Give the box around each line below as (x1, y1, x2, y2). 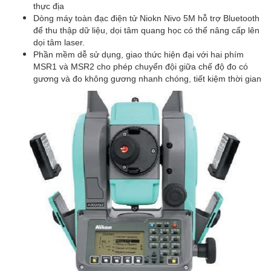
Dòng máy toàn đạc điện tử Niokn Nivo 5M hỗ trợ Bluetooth (33, 13, 260, 23)
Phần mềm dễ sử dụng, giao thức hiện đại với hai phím (33, 49, 244, 59)
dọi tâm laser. (33, 37, 85, 47)
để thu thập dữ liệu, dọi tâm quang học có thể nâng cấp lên (33, 25, 260, 35)
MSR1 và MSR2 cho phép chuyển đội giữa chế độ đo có (33, 61, 248, 71)
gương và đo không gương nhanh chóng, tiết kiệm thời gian (33, 73, 261, 83)
